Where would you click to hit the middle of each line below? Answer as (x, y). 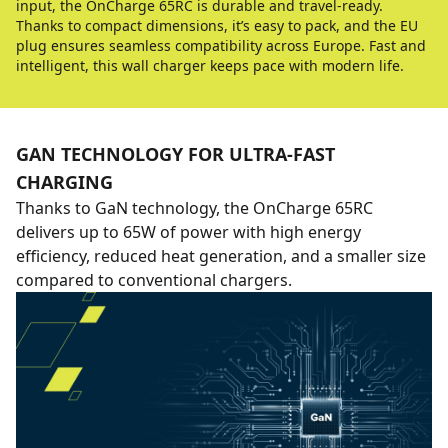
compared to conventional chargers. (154, 280)
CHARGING (64, 182)
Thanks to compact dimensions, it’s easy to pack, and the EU (217, 25)
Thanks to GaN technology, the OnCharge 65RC (194, 208)
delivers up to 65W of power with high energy (188, 232)
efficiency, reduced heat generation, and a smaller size (221, 256)
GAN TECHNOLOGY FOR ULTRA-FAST (175, 154)
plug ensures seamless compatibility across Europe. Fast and (221, 45)
